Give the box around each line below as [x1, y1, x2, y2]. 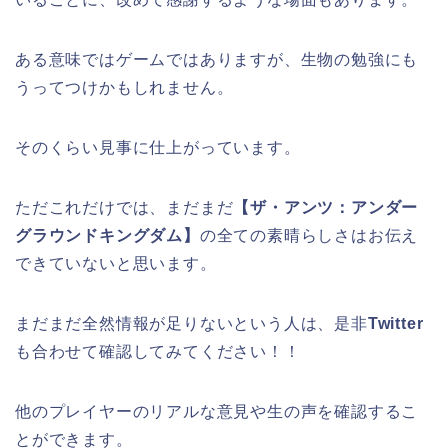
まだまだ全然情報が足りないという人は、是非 [15, 315, 368, 333]
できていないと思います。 [15, 255, 217, 273]
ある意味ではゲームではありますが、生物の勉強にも [15, 51, 419, 69]
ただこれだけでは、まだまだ [15, 199, 234, 217]
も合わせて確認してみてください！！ [15, 343, 301, 361]
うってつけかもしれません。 [15, 79, 234, 97]
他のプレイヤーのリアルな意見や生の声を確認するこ [15, 403, 419, 421]
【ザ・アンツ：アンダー [233, 199, 419, 217]
